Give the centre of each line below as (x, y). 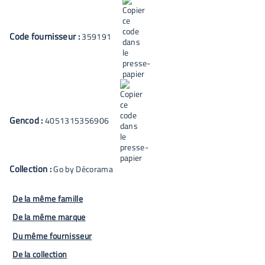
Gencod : (28, 120)
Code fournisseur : (46, 36)
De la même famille (48, 198)
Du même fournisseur (52, 235)
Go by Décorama (83, 169)
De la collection (40, 254)
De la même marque (49, 217)
